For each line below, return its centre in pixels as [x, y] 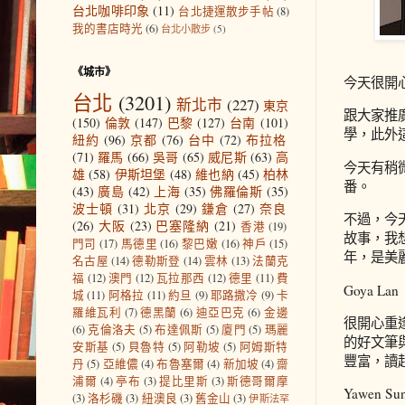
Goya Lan [371, 290]
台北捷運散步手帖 [226, 11]
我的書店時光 [108, 28]
